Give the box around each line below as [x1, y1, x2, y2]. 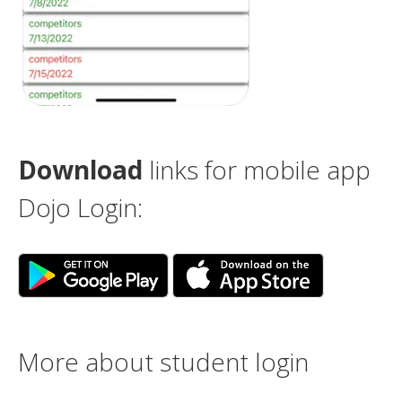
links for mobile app [143, 152, 371, 187]
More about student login [18, 344, 309, 379]
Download [18, 152, 143, 187]
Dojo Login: [18, 189, 143, 224]
